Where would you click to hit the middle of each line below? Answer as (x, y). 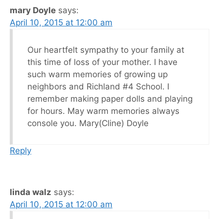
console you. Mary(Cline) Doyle (88, 123)
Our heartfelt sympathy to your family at (106, 50)
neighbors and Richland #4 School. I (98, 87)
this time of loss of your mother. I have (102, 62)
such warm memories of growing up (98, 75)
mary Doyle (33, 11)
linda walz (31, 192)
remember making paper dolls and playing (110, 99)
